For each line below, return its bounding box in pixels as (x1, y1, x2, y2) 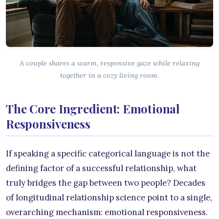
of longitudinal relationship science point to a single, (6, 192, 212, 203)
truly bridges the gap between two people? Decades (6, 177, 205, 188)
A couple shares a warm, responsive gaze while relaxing (20, 58, 199, 67)
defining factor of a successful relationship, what (6, 162, 197, 174)
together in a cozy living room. (60, 70, 159, 80)
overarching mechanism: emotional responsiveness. (6, 206, 208, 218)
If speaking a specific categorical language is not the (6, 148, 210, 159)
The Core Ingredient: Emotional (6, 100, 180, 116)
